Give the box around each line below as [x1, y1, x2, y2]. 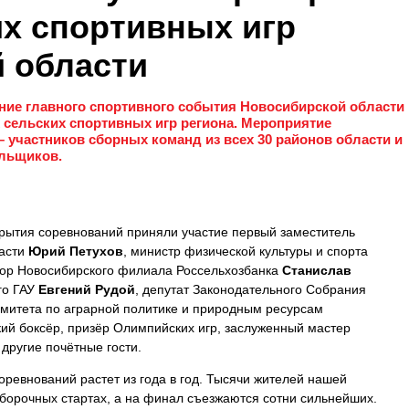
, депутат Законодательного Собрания [135, 282, 366, 297]
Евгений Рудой [38, 282, 135, 297]
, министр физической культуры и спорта [123, 244, 368, 258]
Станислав [282, 263, 351, 278]
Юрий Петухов [28, 244, 123, 258]
